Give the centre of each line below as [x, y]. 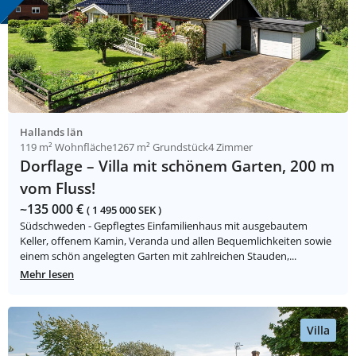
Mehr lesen [47, 275]
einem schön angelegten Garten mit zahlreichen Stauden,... [158, 256]
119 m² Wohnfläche [66, 147]
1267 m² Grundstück [160, 147]
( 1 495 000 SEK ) [124, 210]
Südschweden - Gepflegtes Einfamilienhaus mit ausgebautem [164, 226]
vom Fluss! [58, 188]
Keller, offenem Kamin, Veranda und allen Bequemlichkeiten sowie [176, 241]
